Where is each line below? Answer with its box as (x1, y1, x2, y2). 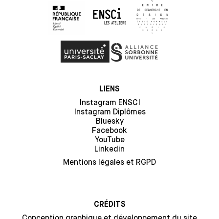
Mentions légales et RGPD (63, 157, 156, 167)
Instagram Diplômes (73, 107, 146, 116)
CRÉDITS (93, 201, 126, 209)
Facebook (92, 126, 127, 135)
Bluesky (95, 116, 124, 126)
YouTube (94, 135, 125, 144)
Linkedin (94, 144, 125, 153)
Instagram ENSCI (79, 98, 140, 107)
